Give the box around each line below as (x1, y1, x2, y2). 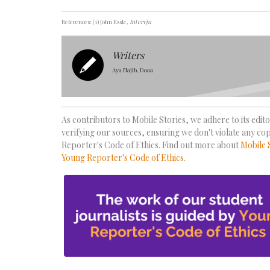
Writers (112, 49, 144, 62)
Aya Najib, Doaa (112, 66, 153, 75)
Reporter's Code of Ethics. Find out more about (61, 139, 240, 151)
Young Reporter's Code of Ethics (61, 152, 184, 164)
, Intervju (127, 17, 151, 27)
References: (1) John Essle (61, 17, 127, 27)
